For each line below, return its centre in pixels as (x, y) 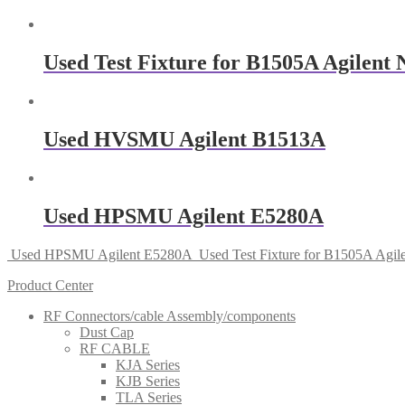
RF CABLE (115, 348)
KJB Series (148, 381)
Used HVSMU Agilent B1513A (184, 139)
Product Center (50, 285)
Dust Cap (107, 332)
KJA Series (148, 364)
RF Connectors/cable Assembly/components (170, 316)
